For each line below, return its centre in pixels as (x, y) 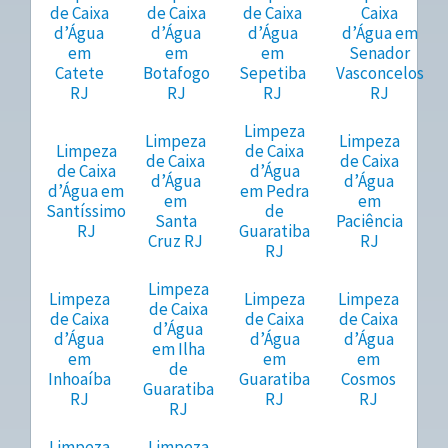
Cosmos (369, 379)
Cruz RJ (176, 241)
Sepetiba (272, 73)
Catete (79, 73)
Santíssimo (86, 211)
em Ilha (178, 349)
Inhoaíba (79, 379)
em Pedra (274, 191)
